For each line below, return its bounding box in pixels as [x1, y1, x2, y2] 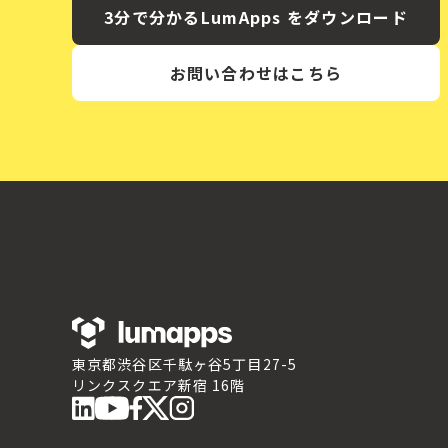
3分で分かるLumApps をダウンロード [104, 5, 408, 29]
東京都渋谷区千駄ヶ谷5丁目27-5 [72, 354, 298, 374]
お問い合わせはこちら [169, 61, 343, 85]
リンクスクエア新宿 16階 [72, 375, 246, 395]
